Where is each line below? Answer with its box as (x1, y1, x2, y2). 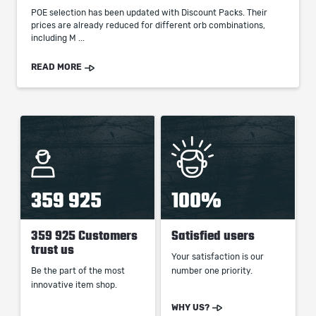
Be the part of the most (31, 267, 125, 275)
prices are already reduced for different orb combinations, (31, 21, 265, 30)
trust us (31, 243, 74, 257)
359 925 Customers (31, 229, 138, 243)
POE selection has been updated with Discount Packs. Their (31, 8, 267, 17)
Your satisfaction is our (171, 253, 265, 261)
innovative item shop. (31, 281, 117, 289)
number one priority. (171, 267, 253, 275)
